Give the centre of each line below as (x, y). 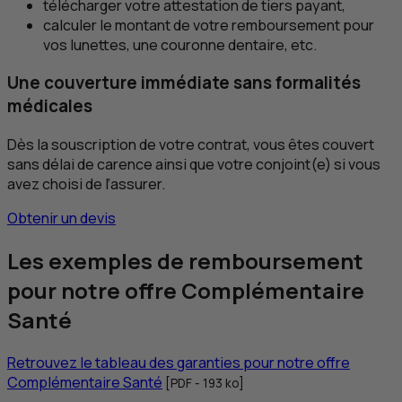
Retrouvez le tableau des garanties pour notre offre (179, 363)
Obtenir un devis (61, 218)
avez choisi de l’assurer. (86, 184)
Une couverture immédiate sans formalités (184, 83)
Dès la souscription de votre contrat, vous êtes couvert (191, 145)
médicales (50, 106)
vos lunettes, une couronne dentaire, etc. (180, 44)
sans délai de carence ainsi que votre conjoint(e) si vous (194, 165)
